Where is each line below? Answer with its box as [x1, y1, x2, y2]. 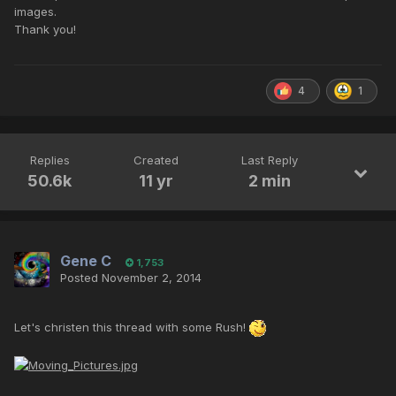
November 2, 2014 [102, 270, 202, 286]
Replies [29, 153, 70, 168]
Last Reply [240, 153, 298, 168]
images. [14, 4, 57, 19]
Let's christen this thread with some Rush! [14, 320, 249, 335]
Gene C [60, 252, 111, 270]
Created [133, 153, 179, 168]
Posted [60, 270, 102, 286]
